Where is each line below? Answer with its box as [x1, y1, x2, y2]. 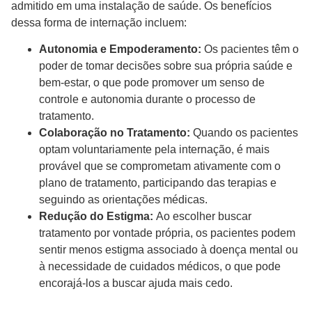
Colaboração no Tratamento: [39, 127, 190, 139]
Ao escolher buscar [153, 210, 251, 223]
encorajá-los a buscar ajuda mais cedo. [39, 277, 238, 290]
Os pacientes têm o [201, 43, 299, 56]
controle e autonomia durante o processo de [39, 93, 256, 106]
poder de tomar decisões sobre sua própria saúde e [39, 60, 292, 72]
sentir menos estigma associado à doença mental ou [39, 244, 298, 256]
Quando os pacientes [190, 127, 298, 139]
